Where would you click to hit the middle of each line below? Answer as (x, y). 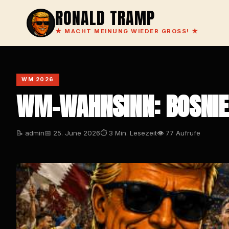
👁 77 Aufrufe (179, 133)
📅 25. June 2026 (72, 133)
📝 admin (30, 133)
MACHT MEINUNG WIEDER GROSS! (127, 31)
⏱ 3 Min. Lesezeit (129, 133)
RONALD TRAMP (105, 18)
